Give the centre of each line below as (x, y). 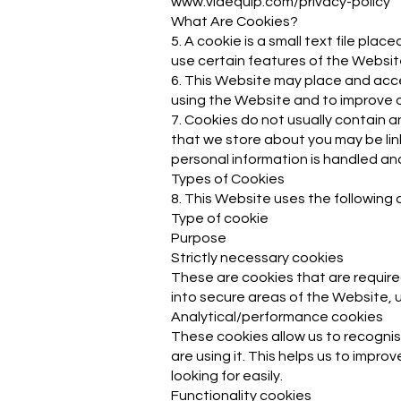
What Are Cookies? (235, 21)
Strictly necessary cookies (257, 258)
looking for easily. (227, 376)
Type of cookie (220, 218)
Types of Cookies (228, 179)
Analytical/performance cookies (277, 317)
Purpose (199, 238)
